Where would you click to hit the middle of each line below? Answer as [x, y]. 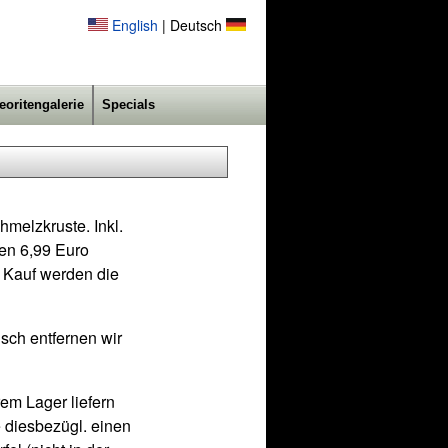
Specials [128, 104]
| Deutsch [192, 25]
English [135, 25]
